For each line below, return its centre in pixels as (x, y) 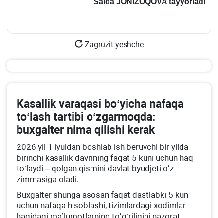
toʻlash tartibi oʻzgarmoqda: (86, 117)
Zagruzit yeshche (113, 45)
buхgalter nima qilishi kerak (86, 130)
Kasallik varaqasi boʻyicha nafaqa (100, 104)
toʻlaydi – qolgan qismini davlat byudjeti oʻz (95, 169)
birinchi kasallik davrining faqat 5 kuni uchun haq (105, 158)
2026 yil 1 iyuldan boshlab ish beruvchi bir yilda (102, 147)
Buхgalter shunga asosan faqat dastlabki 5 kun (102, 195)
